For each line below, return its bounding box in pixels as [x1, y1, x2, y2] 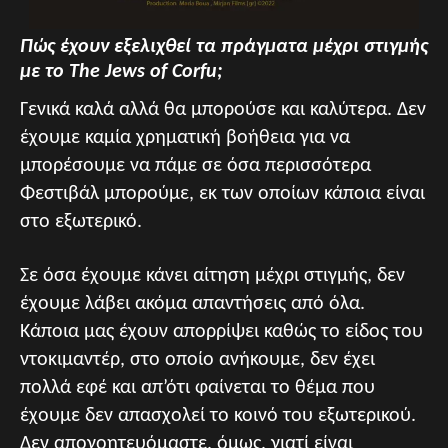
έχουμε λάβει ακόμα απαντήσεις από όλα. [20, 293, 365, 314]
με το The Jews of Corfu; [20, 61, 223, 82]
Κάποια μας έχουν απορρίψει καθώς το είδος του [20, 321, 423, 342]
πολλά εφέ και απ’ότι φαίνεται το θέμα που [20, 377, 375, 398]
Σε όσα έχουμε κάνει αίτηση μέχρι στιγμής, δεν [20, 265, 405, 286]
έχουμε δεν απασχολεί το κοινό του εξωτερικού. [20, 405, 416, 426]
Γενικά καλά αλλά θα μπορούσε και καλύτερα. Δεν [20, 99, 426, 120]
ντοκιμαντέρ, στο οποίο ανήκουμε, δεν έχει [20, 349, 375, 370]
